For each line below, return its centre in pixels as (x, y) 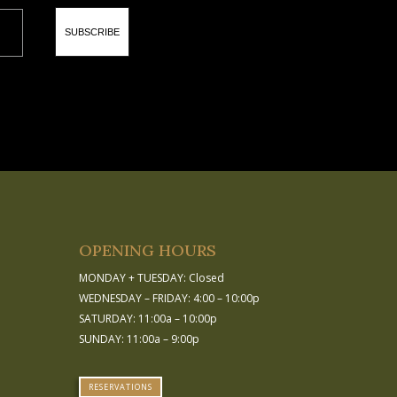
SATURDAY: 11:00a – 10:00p (148, 318)
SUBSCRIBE (93, 31)
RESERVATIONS (121, 387)
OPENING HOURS (148, 250)
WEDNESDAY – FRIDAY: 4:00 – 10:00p (170, 298)
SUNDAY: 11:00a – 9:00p (140, 339)
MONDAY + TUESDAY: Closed (152, 277)
